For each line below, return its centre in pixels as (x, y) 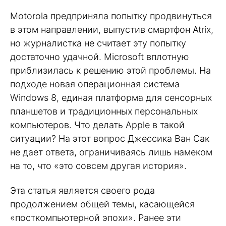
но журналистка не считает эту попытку (98, 43)
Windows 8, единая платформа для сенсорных (111, 98)
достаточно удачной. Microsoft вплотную (100, 57)
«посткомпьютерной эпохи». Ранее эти (96, 217)
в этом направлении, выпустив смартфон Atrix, (112, 30)
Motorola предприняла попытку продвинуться (111, 16)
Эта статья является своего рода (82, 190)
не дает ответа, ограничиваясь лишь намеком (111, 152)
